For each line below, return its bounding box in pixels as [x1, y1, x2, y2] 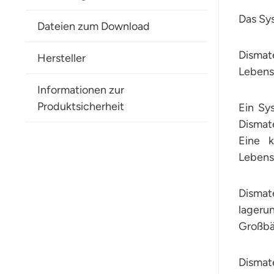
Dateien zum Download [37, 19, 150, 33]
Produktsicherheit [37, 99, 124, 113]
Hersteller [37, 51, 86, 65]
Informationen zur [37, 83, 124, 97]
